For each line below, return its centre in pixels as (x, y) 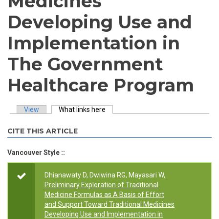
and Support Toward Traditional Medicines (109, 204)
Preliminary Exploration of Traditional (101, 185)
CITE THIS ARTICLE (43, 131)
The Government (85, 64)
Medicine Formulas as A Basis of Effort (104, 195)
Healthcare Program (101, 85)
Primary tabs (39, 121)
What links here (82, 109)
